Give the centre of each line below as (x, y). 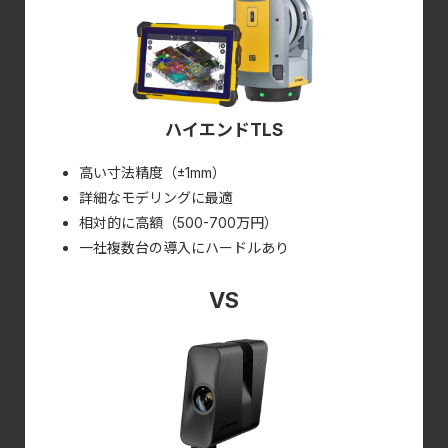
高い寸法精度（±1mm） (152, 172)
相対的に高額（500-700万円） (178, 222)
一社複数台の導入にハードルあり (183, 247)
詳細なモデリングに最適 (155, 197)
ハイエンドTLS (224, 129)
